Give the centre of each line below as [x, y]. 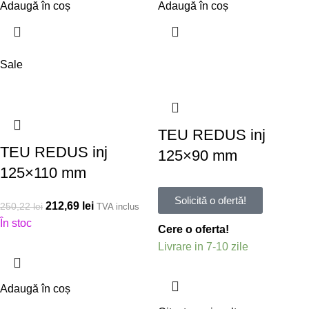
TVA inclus [118, 206]
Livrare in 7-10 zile [203, 246]
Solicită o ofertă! [210, 200]
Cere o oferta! [193, 229]
